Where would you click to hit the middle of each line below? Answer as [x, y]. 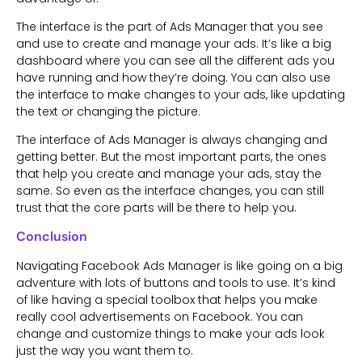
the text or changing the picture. [108, 112]
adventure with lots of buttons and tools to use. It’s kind [176, 282]
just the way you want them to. [105, 350]
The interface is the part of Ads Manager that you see [170, 27]
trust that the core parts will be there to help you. [156, 208]
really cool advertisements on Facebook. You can [160, 316]
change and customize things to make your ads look [170, 333]
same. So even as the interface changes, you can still [170, 191]
